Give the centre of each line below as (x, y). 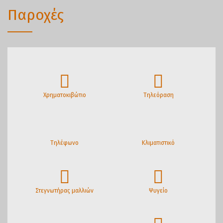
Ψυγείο (159, 190)
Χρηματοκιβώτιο (64, 95)
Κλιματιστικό (159, 143)
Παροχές (36, 15)
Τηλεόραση (158, 95)
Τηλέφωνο (65, 143)
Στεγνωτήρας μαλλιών (65, 190)
